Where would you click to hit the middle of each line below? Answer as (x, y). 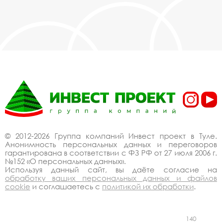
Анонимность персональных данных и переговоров (111, 144)
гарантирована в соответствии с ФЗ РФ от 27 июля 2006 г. (111, 153)
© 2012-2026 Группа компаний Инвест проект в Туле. (111, 136)
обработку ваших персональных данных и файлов (111, 178)
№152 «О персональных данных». (65, 161)
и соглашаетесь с (66, 187)
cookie (18, 187)
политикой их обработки (148, 187)
